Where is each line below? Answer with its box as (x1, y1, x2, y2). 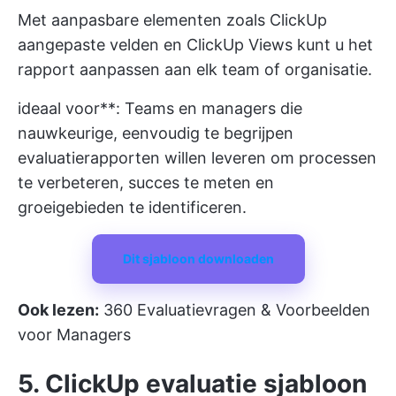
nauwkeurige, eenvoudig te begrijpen (18, 124, 293, 142)
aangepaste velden (18, 35, 159, 54)
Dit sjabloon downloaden (122, 251, 274, 266)
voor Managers (18, 325, 131, 344)
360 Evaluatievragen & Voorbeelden (103, 301, 370, 319)
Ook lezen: (18, 301, 99, 319)
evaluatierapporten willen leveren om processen (18, 148, 377, 167)
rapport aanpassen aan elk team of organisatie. (18, 60, 372, 79)
